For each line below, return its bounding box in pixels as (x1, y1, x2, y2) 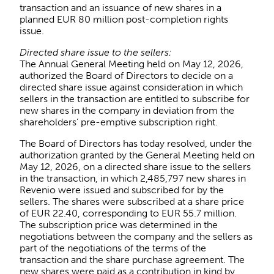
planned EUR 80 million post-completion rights (20, 13, 228, 25)
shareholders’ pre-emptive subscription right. (20, 116, 218, 128)
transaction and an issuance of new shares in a (20, 1, 221, 13)
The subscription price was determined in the (20, 218, 218, 231)
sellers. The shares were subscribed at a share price (20, 195, 244, 207)
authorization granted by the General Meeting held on (20, 149, 254, 161)
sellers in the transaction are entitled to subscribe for (20, 92, 250, 105)
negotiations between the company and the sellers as (20, 230, 253, 242)
